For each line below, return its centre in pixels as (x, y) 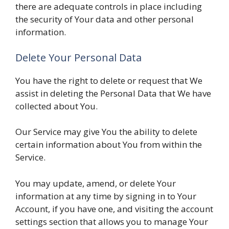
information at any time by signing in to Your (106, 196)
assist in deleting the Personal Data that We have (113, 93)
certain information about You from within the (109, 144)
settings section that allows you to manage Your (112, 221)
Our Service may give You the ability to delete (106, 132)
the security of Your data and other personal (105, 19)
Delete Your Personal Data (78, 57)
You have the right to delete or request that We (109, 80)
